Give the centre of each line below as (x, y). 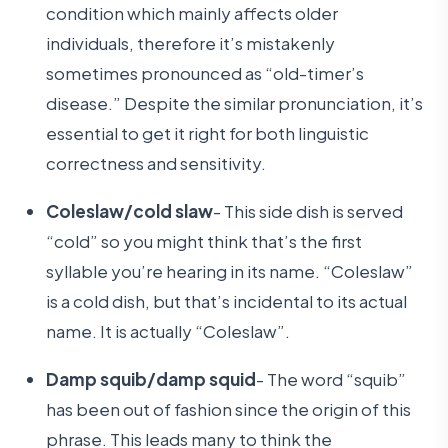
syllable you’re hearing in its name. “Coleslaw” (230, 270)
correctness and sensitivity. (156, 162)
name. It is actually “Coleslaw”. (168, 330)
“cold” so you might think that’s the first (204, 240)
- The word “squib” (331, 379)
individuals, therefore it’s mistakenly (191, 42)
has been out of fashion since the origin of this (229, 409)
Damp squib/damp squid (151, 379)
